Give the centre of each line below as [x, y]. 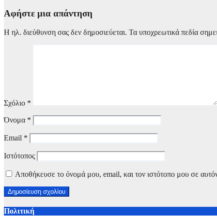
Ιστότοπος [19, 155]
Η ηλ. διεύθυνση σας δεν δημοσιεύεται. [65, 32]
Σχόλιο [15, 103]
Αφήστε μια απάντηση [48, 14]
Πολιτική [19, 211]
